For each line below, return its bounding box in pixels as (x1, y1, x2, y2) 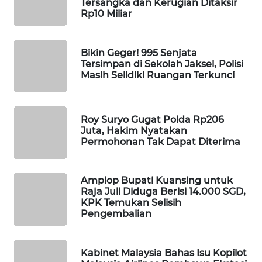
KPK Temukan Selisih (81, 197, 181, 209)
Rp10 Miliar (81, 8, 132, 20)
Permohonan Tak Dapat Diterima (81, 136, 240, 147)
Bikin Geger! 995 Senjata (81, 47, 197, 58)
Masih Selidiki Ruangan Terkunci (81, 69, 235, 81)
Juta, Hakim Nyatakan (81, 125, 187, 136)
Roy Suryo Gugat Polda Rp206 (81, 113, 224, 125)
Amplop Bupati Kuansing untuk (81, 175, 233, 187)
